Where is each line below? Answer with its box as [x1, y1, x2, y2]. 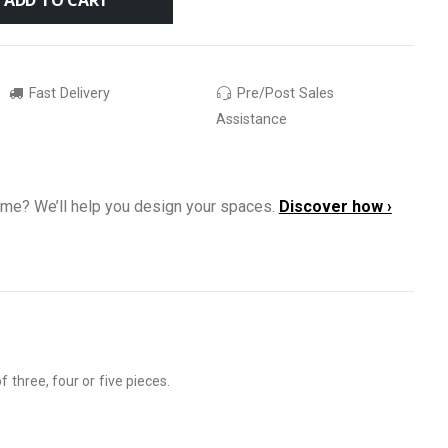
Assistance [215, 110, 287, 128]
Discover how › [278, 196, 392, 216]
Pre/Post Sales [233, 84, 335, 102]
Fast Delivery [24, 84, 110, 102]
